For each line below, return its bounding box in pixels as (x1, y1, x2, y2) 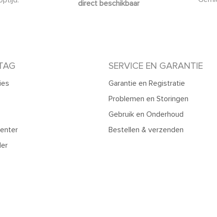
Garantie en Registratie (108, 78, 185, 88)
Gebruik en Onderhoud (108, 109, 184, 119)
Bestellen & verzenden (108, 124, 184, 135)
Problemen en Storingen (108, 93, 188, 104)
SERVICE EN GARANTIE (108, 60, 203, 72)
